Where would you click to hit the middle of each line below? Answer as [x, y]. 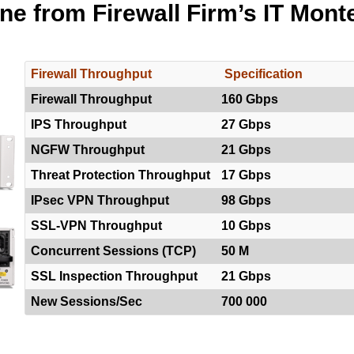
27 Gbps [246, 124]
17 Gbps [246, 175]
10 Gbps [246, 226]
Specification [262, 74]
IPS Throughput [78, 124]
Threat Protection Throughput [120, 175]
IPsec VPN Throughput [100, 200]
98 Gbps [246, 200]
